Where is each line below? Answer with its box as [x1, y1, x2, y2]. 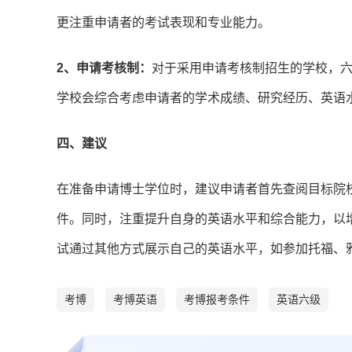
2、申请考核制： [57, 61, 152, 75]
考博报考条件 [184, 293, 250, 306]
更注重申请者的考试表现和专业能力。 [57, 16, 270, 30]
